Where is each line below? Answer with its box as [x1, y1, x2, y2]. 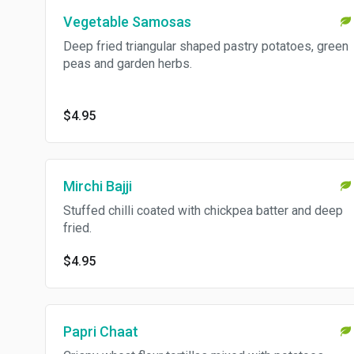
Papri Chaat [63, 323, 138, 340]
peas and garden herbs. [63, 56, 192, 71]
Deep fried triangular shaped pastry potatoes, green [63, 39, 348, 54]
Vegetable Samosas [63, 13, 191, 30]
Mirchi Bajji [63, 178, 132, 194]
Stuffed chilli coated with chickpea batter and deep [63, 203, 343, 218]
